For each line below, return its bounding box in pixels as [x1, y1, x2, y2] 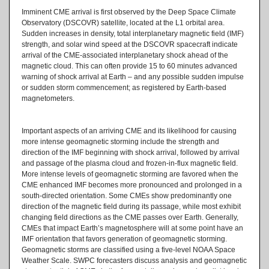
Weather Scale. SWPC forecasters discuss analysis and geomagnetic [22, 256, 247, 265]
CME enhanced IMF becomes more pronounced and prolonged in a [22, 180, 242, 189]
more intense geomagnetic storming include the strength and [22, 137, 219, 146]
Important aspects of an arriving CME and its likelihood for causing [22, 126, 237, 135]
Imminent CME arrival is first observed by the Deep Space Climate [22, 7, 236, 16]
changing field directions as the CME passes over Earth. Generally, [22, 213, 238, 222]
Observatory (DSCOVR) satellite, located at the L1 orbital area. [22, 18, 225, 27]
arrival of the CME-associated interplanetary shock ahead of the [22, 50, 228, 59]
